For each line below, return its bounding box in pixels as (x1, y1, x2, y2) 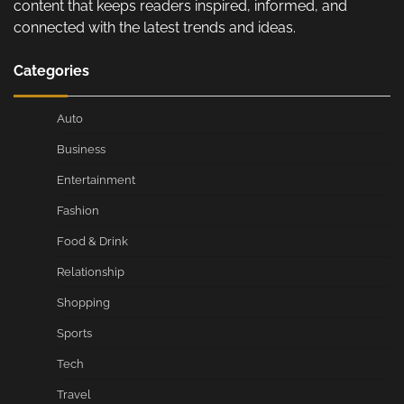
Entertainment (57, 173, 135, 188)
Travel (57, 388, 91, 402)
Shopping (57, 296, 110, 310)
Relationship (57, 265, 124, 280)
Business (57, 142, 106, 157)
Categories (14, 62, 89, 80)
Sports (57, 326, 92, 341)
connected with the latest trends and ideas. (14, 19, 296, 37)
